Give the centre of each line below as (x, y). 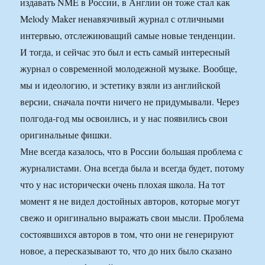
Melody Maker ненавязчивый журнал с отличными (122, 19)
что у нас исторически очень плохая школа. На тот (123, 185)
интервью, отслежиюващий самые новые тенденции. (128, 35)
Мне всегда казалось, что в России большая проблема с (132, 151)
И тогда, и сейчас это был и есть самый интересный (125, 52)
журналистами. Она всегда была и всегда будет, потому (132, 168)
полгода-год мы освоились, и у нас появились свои (124, 118)
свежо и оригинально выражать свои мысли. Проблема (132, 218)
